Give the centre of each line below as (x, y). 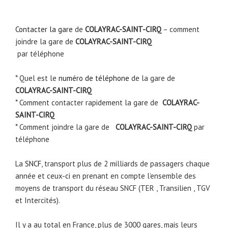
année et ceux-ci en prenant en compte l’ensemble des (106, 176)
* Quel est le (37, 78)
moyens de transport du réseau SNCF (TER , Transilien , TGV (113, 188)
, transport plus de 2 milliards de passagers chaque (125, 164)
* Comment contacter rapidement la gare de (89, 103)
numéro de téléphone (94, 78)
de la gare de (152, 78)
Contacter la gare (44, 30)
